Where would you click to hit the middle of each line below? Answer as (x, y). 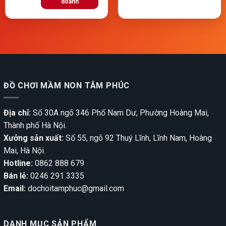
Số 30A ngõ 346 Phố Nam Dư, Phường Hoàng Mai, (120, 113)
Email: (15, 189)
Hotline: (18, 163)
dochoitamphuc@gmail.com (75, 189)
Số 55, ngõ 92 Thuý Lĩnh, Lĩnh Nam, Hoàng (138, 138)
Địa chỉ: (17, 113)
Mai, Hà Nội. (24, 151)
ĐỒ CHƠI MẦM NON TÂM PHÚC (67, 85)
